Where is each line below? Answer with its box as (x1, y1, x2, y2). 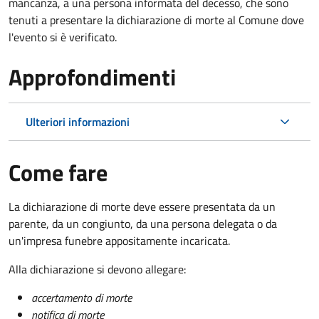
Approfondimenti (9, 59, 176, 94)
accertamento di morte (31, 288, 132, 306)
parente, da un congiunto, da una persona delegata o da (9, 214, 277, 232)
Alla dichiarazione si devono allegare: (9, 260, 186, 278)
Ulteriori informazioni (26, 113, 130, 130)
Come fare (9, 155, 108, 189)
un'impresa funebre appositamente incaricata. (9, 231, 230, 249)
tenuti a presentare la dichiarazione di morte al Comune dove (9, 11, 304, 28)
